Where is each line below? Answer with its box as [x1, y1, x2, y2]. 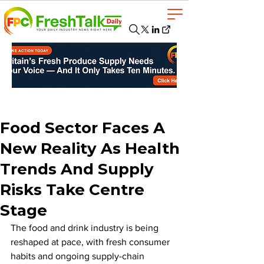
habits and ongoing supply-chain [11, 251, 147, 261]
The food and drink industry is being [11, 223, 161, 233]
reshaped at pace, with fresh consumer [11, 237, 172, 247]
